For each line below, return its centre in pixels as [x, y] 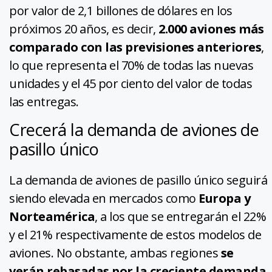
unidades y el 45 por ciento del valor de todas [131, 84]
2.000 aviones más [210, 29]
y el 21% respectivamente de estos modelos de [135, 235]
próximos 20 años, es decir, [83, 29]
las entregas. [44, 102]
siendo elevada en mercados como [104, 199]
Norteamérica [52, 217]
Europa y [224, 199]
